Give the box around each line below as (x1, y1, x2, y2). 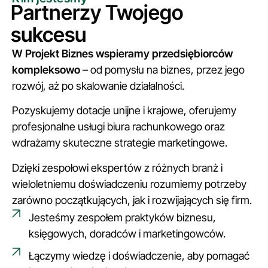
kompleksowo (12, 63, 80, 76)
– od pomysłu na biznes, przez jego (80, 63, 245, 76)
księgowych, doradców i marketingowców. (28, 227, 226, 240)
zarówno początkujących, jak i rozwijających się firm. (12, 193, 252, 206)
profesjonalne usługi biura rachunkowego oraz (12, 120, 225, 133)
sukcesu (11, 22, 86, 47)
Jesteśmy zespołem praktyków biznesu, (28, 211, 216, 224)
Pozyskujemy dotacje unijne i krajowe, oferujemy (12, 104, 236, 117)
